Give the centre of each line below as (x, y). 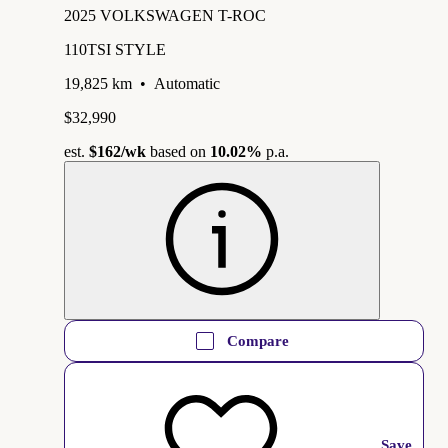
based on (178, 151)
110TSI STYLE (115, 49)
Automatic (187, 83)
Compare (258, 340)
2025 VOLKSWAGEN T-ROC (165, 15)
